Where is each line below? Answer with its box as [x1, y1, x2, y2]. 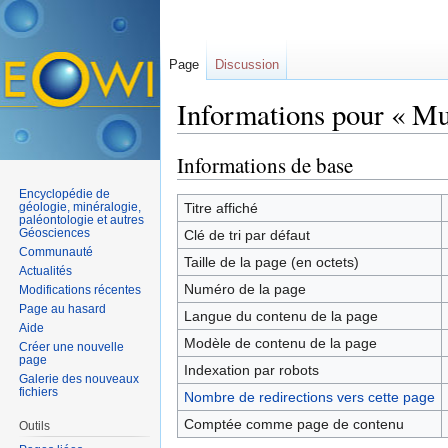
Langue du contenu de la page [183, 307, 378, 324]
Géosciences [19, 225, 91, 240]
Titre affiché [183, 199, 258, 216]
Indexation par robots [183, 361, 319, 378]
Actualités [19, 263, 73, 278]
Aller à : [177, 133, 229, 150]
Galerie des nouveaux [19, 371, 140, 386]
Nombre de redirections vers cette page [183, 388, 435, 405]
